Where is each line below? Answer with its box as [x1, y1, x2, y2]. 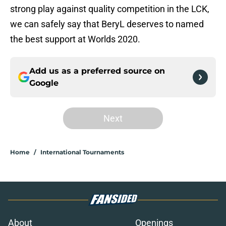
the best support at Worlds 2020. [10, 34, 140, 45]
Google [29, 78, 59, 88]
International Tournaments [40, 148, 124, 156]
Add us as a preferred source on [29, 66, 165, 76]
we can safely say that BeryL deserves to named [10, 19, 204, 30]
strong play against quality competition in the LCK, [10, 4, 209, 15]
